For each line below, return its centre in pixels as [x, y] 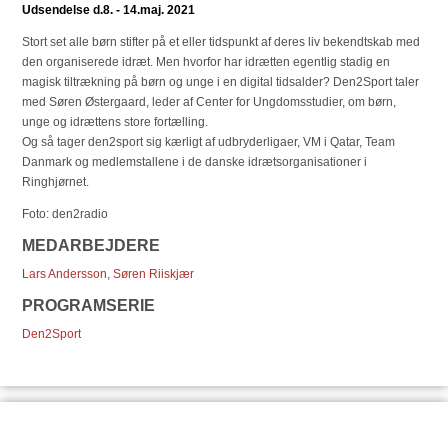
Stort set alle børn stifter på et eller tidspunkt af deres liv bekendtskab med [221, 42]
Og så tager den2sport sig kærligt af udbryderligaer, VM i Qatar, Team [208, 142]
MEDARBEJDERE [91, 245]
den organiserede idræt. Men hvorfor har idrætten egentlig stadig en [206, 62]
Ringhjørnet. [55, 182]
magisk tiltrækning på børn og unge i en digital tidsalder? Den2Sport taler [220, 82]
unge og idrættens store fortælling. [118, 122]
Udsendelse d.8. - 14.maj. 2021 [108, 10]
